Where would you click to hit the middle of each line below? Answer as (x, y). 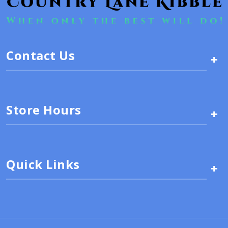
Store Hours (44, 110)
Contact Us (40, 55)
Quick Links (43, 164)
